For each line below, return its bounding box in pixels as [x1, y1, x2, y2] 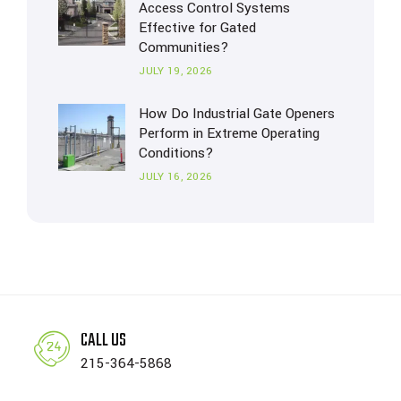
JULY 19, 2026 [139, 64, 213, 79]
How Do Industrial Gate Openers [139, 104, 335, 124]
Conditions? [139, 143, 214, 163]
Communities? [139, 38, 229, 57]
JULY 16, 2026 [139, 169, 213, 184]
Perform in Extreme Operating [139, 124, 320, 143]
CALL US [81, 327, 126, 354]
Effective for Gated [139, 18, 256, 38]
